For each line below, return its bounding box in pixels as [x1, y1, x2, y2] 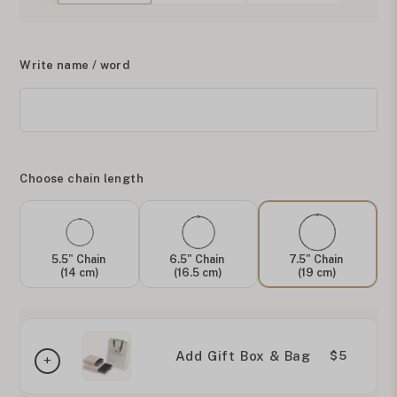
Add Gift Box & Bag [175, 348, 312, 364]
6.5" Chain [169, 252, 228, 266]
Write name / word [19, 58, 130, 72]
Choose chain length [19, 171, 144, 185]
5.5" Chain [51, 252, 108, 266]
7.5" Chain [289, 252, 346, 266]
